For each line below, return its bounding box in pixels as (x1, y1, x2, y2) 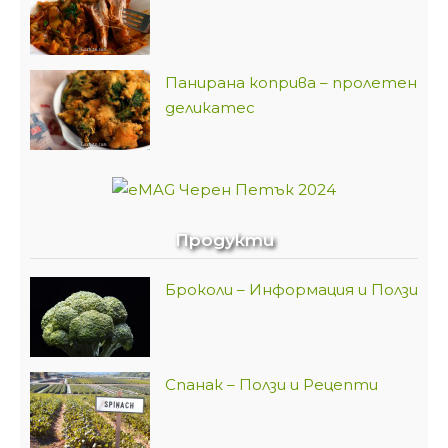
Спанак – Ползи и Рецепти (165, 375, 378, 395)
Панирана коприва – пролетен (165, 72, 417, 92)
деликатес (165, 97, 255, 117)
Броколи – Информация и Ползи (165, 280, 418, 300)
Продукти (174, 230, 274, 251)
